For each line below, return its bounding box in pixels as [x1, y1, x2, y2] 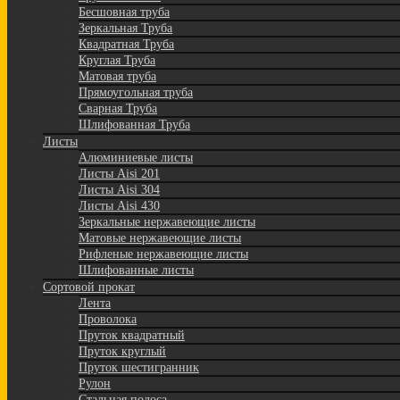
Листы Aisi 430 [79, 199, 160, 213]
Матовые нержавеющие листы [79, 231, 241, 246]
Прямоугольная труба [79, 86, 193, 100]
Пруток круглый [79, 345, 166, 359]
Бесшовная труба [79, 5, 170, 20]
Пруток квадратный [79, 329, 185, 343]
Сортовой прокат [43, 280, 135, 295]
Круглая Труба [79, 54, 155, 68]
